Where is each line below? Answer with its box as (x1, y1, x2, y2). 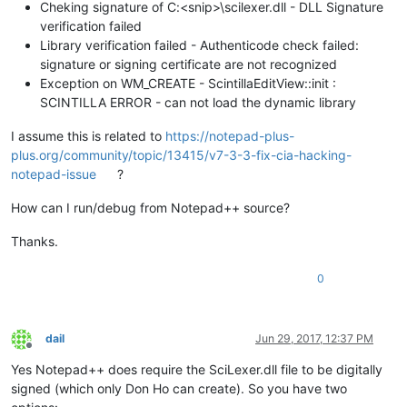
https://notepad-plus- (165, 128, 294, 144)
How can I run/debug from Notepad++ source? (11, 200, 290, 216)
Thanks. (11, 233, 58, 250)
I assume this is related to (11, 128, 165, 144)
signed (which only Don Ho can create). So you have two (11, 381, 347, 397)
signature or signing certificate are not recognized (40, 56, 337, 73)
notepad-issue (11, 166, 96, 183)
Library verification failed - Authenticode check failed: (40, 37, 359, 54)
